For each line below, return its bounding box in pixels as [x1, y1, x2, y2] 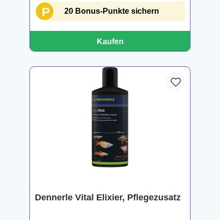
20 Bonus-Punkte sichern [64, 7, 159, 15]
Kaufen [96, 37, 124, 46]
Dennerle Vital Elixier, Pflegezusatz [35, 192, 181, 202]
